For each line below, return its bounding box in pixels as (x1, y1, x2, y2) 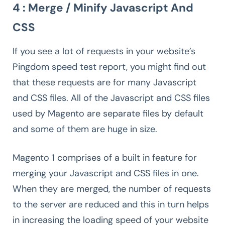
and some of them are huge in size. (13, 123, 157, 135)
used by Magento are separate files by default (13, 107, 203, 120)
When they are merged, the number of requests (13, 182, 211, 195)
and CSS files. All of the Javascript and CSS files (13, 91, 210, 104)
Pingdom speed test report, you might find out (13, 60, 206, 73)
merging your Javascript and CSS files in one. (13, 167, 199, 179)
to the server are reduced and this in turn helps (13, 198, 209, 210)
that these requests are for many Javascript (13, 76, 196, 88)
